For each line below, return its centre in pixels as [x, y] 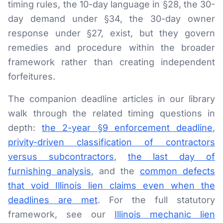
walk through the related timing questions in [111, 113]
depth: [25, 128]
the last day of [171, 157]
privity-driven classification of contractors [111, 142]
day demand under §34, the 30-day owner [111, 19]
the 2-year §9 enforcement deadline [127, 128]
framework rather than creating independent [111, 62]
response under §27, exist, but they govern [111, 33]
